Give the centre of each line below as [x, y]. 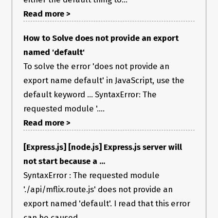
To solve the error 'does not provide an [96, 66]
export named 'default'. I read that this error [107, 204]
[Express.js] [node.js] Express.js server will [103, 147]
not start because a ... [64, 161]
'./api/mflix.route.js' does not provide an [98, 190]
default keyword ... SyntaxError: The [90, 95]
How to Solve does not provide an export [101, 38]
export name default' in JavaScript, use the [104, 81]
